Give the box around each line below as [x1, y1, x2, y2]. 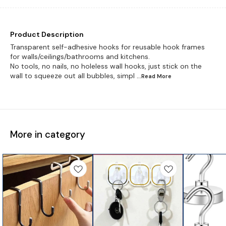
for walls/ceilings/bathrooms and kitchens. [10, 51, 150, 61]
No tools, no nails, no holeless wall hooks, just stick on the [10, 61, 202, 71]
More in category [10, 128, 85, 141]
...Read [137, 72, 157, 80]
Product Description [10, 29, 84, 39]
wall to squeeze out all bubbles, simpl [10, 71, 135, 80]
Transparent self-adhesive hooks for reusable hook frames [10, 42, 205, 51]
